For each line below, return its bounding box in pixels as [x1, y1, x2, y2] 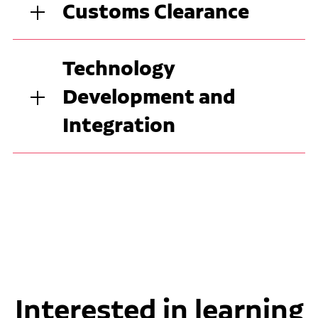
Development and [62, 82, 236, 111]
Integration [62, 111, 175, 139]
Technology [62, 54, 175, 82]
